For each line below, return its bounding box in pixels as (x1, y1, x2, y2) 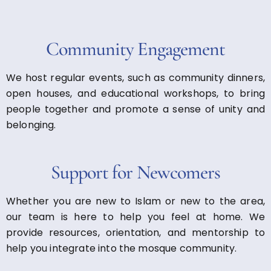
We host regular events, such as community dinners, (6, 70, 265, 85)
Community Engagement (46, 36, 225, 60)
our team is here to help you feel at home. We (6, 209, 265, 224)
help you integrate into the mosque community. (6, 241, 237, 255)
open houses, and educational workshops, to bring (6, 86, 265, 100)
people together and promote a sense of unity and (6, 102, 265, 116)
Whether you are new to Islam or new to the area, (6, 194, 265, 208)
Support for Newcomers (51, 160, 220, 184)
